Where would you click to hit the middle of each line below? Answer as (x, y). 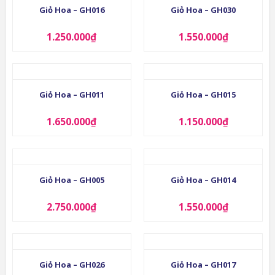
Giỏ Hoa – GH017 (203, 265)
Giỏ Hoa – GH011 (72, 95)
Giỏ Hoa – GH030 (203, 10)
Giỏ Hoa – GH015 (203, 95)
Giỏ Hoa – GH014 (203, 180)
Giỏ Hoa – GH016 (72, 10)
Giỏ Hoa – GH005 (72, 180)
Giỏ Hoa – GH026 (72, 265)
